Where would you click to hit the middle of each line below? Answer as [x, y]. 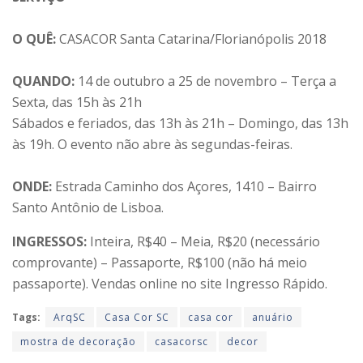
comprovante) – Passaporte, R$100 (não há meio [160, 263]
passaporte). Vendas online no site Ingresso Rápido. [170, 284]
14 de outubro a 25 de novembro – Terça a [205, 81]
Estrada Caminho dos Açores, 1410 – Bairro [184, 187]
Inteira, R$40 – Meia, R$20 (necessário [203, 242]
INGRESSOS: [49, 242]
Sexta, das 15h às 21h [77, 102]
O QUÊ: [34, 39]
